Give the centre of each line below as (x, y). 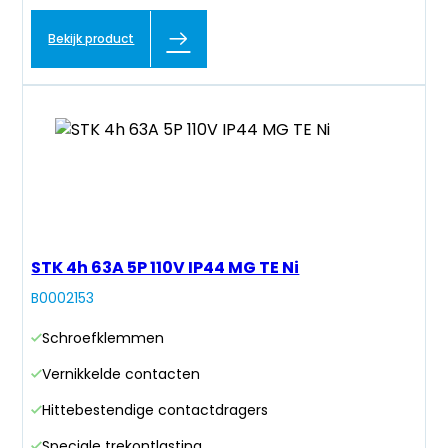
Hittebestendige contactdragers (155, 410)
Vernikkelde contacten (121, 374)
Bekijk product (91, 39)
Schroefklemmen (103, 338)
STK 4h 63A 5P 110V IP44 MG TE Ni (165, 268)
